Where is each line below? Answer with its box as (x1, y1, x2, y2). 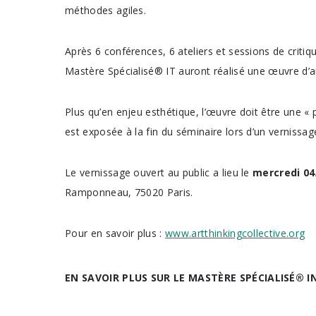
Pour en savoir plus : (65, 226, 166, 240)
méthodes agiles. (65, 4, 147, 17)
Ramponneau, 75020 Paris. (65, 186, 193, 199)
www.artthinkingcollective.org (165, 226, 305, 240)
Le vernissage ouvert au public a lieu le (65, 166, 253, 179)
